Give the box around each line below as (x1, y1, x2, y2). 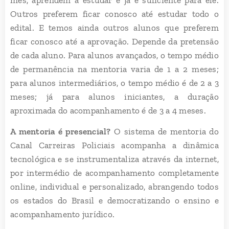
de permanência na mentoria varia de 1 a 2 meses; (10, 63, 219, 74)
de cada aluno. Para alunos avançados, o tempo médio (10, 50, 219, 60)
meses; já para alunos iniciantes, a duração (10, 91, 219, 102)
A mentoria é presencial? (10, 126, 111, 136)
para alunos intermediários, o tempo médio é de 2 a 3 (10, 77, 219, 88)
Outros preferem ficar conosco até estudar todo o (10, 8, 219, 19)
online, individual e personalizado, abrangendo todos (10, 181, 219, 192)
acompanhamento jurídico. (10, 209, 115, 219)
